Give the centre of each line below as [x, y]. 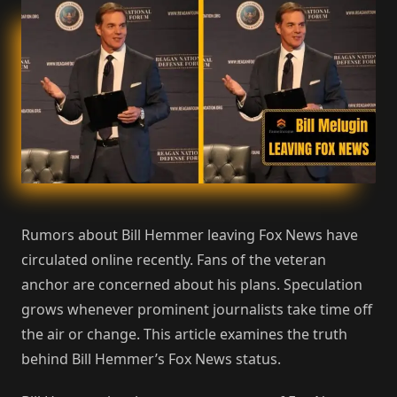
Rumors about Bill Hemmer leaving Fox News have [190, 234]
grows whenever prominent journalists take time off [197, 309]
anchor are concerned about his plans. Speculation [192, 284]
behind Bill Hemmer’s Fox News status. [151, 358]
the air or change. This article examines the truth [184, 334]
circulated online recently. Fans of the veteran [174, 259]
